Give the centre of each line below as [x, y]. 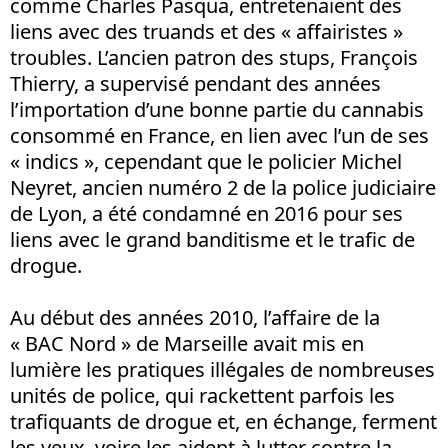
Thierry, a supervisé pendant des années [195, 83]
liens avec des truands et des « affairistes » [206, 31]
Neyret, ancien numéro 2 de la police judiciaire [223, 187]
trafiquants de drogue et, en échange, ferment [223, 421]
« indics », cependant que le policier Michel [206, 161]
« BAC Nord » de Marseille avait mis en [187, 343]
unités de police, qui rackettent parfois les [202, 395]
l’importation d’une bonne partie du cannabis [217, 109]
